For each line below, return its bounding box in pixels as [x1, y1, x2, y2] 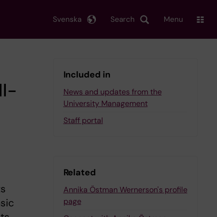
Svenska [53, 14, 81, 24]
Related [63, 167, 96, 178]
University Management [63, 98, 148, 108]
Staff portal [63, 115, 103, 125]
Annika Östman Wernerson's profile [63, 185, 187, 195]
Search [110, 14, 135, 24]
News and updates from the [63, 87, 162, 97]
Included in [63, 69, 110, 80]
